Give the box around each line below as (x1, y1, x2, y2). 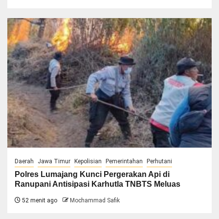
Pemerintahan (106, 157, 143, 165)
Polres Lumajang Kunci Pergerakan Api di (15, 170, 170, 178)
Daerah (15, 157, 34, 165)
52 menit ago (21, 197, 57, 204)
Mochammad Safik (70, 197, 120, 204)
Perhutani (147, 157, 172, 165)
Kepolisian (74, 157, 102, 165)
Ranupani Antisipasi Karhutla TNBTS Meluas (15, 179, 180, 188)
